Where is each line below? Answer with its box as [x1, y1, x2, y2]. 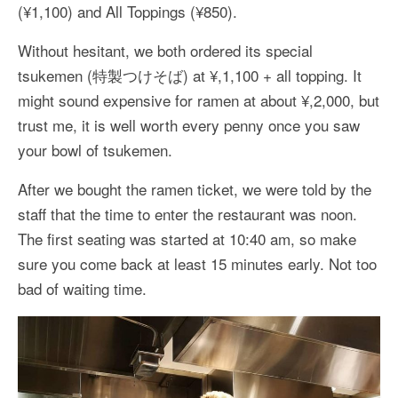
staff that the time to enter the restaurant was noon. [18, 202, 357, 225]
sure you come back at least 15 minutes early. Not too [18, 251, 377, 275]
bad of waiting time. [18, 276, 147, 299]
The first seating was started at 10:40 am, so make [18, 227, 356, 250]
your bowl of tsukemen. [18, 138, 172, 161]
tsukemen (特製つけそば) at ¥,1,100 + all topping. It [18, 63, 362, 86]
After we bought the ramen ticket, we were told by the [18, 177, 371, 200]
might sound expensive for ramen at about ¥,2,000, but [18, 88, 379, 111]
